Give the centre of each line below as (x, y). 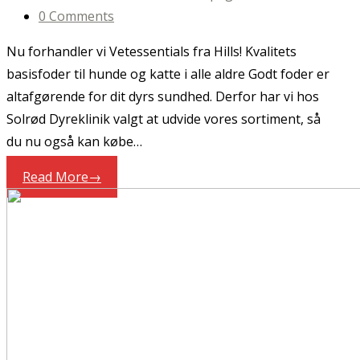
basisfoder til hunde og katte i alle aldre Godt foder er (168, 74)
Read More (55, 177)
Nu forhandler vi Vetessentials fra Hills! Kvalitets (151, 52)
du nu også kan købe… (74, 142)
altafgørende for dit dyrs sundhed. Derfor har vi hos (163, 97)
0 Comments (76, 16)
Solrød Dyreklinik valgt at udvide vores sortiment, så (164, 119)
